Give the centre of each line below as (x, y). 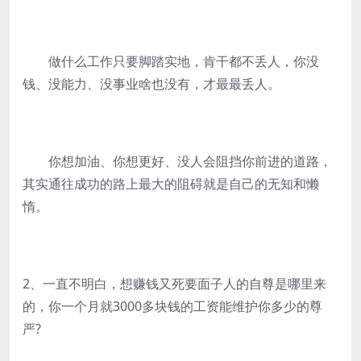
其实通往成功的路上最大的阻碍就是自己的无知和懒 (171, 184)
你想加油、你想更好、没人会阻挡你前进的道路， (177, 161)
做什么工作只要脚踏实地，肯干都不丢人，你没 (171, 61)
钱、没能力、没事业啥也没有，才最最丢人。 (151, 84)
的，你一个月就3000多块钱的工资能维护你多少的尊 (172, 306)
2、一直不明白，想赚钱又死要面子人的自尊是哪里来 (174, 284)
